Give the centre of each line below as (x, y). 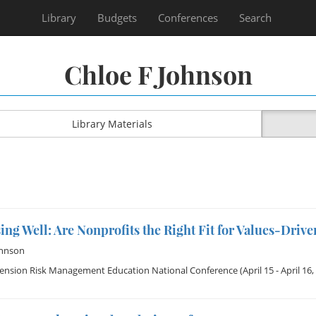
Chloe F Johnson (158, 74)
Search (255, 18)
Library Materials (112, 124)
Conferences (188, 18)
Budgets (117, 18)
